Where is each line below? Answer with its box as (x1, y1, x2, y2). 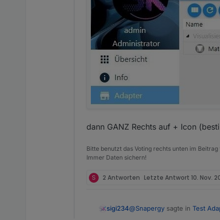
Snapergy (136, 204, 165, 212)
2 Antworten (103, 173, 140, 182)
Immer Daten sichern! (86, 154, 146, 161)
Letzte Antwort (144, 173, 191, 182)
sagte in (165, 204, 192, 212)
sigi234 (107, 204, 129, 213)
